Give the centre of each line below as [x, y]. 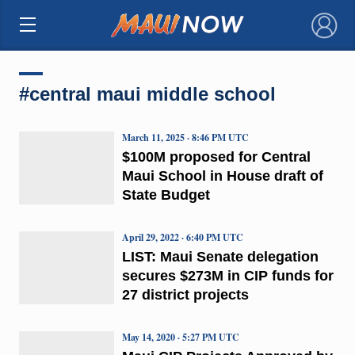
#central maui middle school [147, 94]
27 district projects [185, 294]
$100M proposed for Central [216, 157]
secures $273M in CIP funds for [227, 275]
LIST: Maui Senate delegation [220, 256]
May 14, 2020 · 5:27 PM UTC [180, 337]
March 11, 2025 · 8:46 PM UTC [185, 137]
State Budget [166, 195]
